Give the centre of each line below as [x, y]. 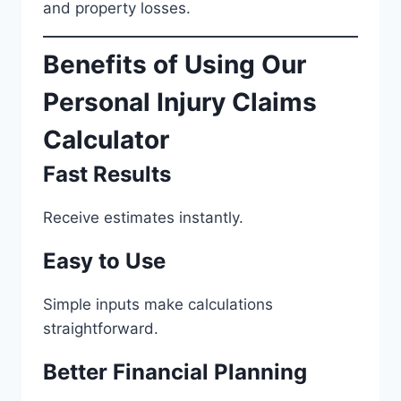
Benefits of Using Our [175, 64]
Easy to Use [104, 260]
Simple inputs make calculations [158, 304]
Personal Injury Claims [180, 102]
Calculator [106, 139]
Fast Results [107, 174]
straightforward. [101, 328]
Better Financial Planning [175, 371]
